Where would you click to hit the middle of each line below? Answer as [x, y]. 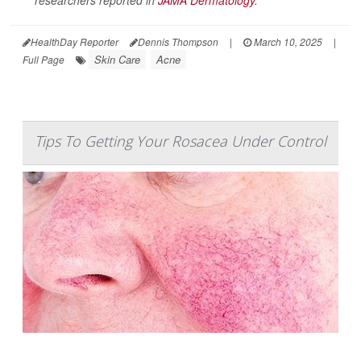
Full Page [44, 59]
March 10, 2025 [287, 41]
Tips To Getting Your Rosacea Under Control [180, 141]
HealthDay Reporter [75, 41]
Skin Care [117, 59]
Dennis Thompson [178, 41]
